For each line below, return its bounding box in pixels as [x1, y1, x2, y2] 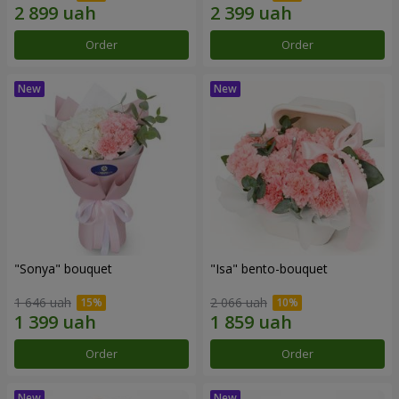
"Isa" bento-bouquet [210, 259, 328, 277]
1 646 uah [14, 294, 71, 312]
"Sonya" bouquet [14, 259, 112, 277]
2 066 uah [210, 294, 267, 312]
